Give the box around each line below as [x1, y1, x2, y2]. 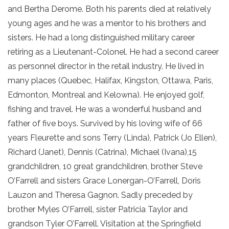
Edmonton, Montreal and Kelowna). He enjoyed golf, [8, 90, 204, 100]
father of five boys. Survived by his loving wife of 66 [8, 119, 202, 128]
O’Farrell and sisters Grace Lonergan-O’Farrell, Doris [8, 176, 201, 186]
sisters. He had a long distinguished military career [8, 33, 195, 42]
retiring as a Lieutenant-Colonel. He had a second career [8, 47, 219, 57]
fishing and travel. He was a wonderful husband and [8, 104, 201, 114]
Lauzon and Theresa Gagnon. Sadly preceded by [8, 190, 193, 200]
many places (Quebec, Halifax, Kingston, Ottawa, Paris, [8, 76, 213, 85]
